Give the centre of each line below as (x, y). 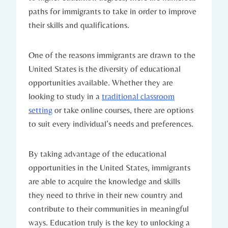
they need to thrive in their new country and (106, 195)
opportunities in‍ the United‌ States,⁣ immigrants (109, 168)
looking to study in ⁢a (65, 96)
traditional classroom (138, 96)
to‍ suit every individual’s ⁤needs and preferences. (111, 124)
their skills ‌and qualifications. (79, 25)
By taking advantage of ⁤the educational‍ (97, 154)
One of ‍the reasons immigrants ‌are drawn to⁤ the (112, 55)
